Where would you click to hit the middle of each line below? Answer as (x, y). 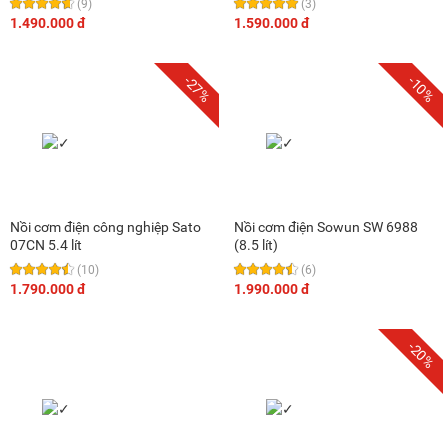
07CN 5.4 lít (46, 244)
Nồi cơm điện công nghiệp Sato (105, 226)
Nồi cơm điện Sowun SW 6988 (326, 226)
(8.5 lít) (256, 244)
